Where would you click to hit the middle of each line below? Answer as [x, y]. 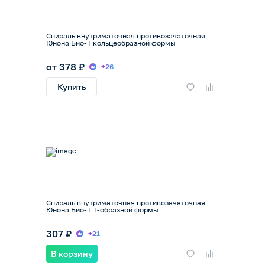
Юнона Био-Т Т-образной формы [102, 210]
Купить [72, 87]
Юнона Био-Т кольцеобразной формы [111, 43]
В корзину [72, 254]
